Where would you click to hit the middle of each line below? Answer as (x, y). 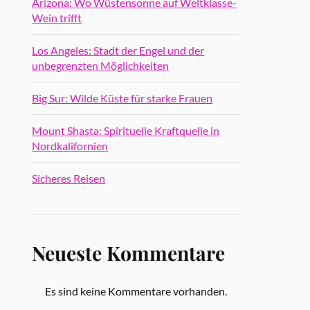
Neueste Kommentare (129, 253)
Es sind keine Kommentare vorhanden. (136, 291)
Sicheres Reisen (69, 178)
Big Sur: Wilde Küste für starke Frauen (122, 98)
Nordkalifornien (70, 146)
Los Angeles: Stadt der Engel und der (118, 50)
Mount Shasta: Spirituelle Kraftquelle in (126, 130)
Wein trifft (57, 18)
